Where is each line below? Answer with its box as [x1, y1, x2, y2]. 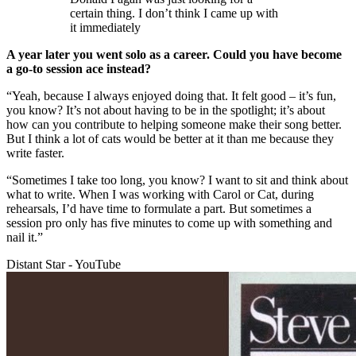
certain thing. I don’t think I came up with [70, 6, 278, 20]
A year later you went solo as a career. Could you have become [6, 47, 342, 61]
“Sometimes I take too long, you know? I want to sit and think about [6, 172, 348, 187]
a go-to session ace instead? [6, 61, 151, 75]
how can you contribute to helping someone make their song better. [6, 117, 342, 131]
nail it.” [6, 230, 43, 244]
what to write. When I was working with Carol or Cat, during [6, 187, 314, 201]
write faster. [6, 145, 64, 160]
